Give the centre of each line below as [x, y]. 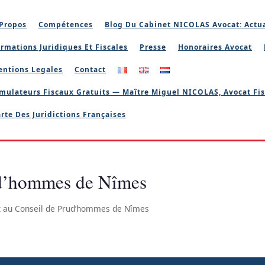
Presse [153, 47]
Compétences [66, 25]
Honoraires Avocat [215, 47]
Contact [90, 70]
